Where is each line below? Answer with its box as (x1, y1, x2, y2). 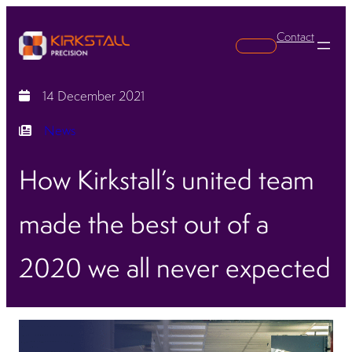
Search (262, 38, 295, 51)
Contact (277, 29, 314, 44)
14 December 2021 (42, 87, 145, 104)
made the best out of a (19, 206, 269, 242)
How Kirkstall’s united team (19, 162, 314, 198)
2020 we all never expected (19, 250, 331, 286)
